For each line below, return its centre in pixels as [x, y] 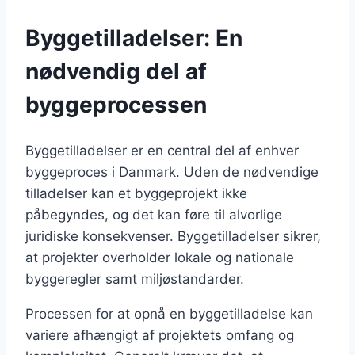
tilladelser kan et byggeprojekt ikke [136, 193]
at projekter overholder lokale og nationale [160, 257]
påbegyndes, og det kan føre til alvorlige [154, 214]
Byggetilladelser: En [134, 38]
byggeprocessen [116, 105]
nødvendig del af [116, 72]
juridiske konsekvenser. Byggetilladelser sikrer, [173, 236]
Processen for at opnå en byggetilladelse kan [169, 313]
